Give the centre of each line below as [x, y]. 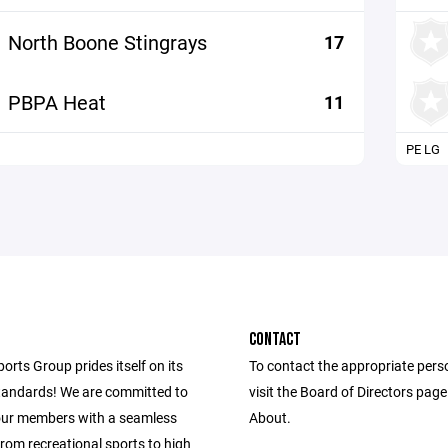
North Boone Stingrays [107, 42]
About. [270, 417]
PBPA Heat [56, 102]
